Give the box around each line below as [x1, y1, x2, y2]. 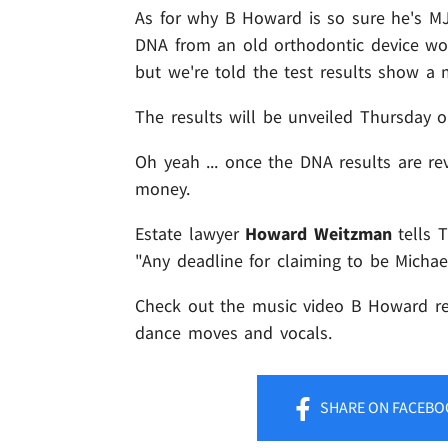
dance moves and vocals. [135, 320, 332, 344]
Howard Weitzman [245, 221, 392, 245]
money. [135, 176, 190, 200]
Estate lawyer [135, 221, 246, 245]
